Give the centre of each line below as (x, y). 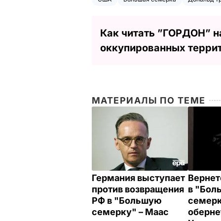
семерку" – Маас (131, 212)
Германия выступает (138, 178)
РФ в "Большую (127, 201)
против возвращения (138, 189)
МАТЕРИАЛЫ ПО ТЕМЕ (149, 100)
